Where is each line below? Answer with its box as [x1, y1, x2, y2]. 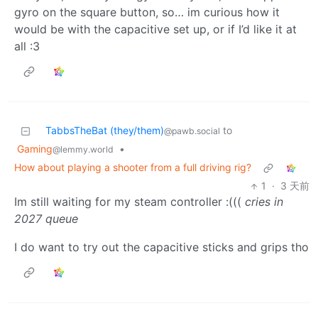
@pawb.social [164, 126, 220, 137]
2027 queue [14, 212, 78, 226]
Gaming [17, 143, 53, 155]
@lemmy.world [53, 144, 114, 155]
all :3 [14, 39, 40, 54]
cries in [245, 194, 283, 209]
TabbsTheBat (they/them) [45, 124, 164, 137]
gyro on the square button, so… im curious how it [14, 5, 280, 20]
